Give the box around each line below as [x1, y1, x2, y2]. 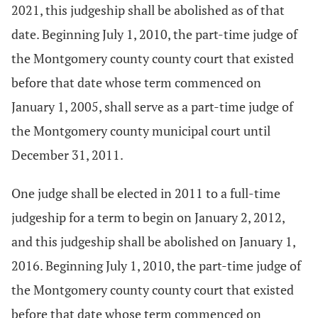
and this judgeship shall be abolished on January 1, [11, 233, 295, 250]
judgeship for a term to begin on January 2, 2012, [11, 209, 285, 226]
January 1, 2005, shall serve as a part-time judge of [11, 98, 293, 115]
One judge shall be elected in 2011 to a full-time [11, 185, 280, 202]
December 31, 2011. [11, 146, 124, 163]
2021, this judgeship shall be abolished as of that [11, 1, 285, 18]
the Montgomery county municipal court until [11, 122, 270, 139]
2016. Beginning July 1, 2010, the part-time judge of [11, 257, 301, 274]
